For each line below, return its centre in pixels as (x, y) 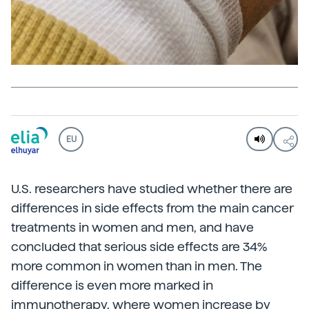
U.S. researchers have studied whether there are (152, 188)
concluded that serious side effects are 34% (139, 246)
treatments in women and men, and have (132, 227)
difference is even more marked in (112, 285)
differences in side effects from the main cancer (152, 208)
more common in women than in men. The (137, 266)
